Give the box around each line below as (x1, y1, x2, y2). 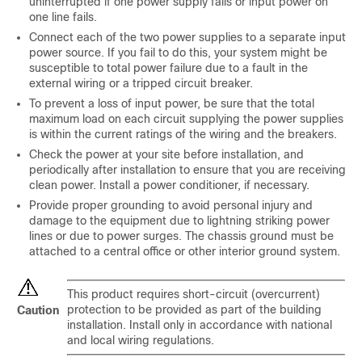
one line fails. (29, 11, 97, 23)
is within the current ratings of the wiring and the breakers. (29, 128, 337, 141)
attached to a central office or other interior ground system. (29, 245, 340, 258)
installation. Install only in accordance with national (67, 318, 332, 331)
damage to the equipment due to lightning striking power (29, 214, 330, 227)
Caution (17, 304, 59, 317)
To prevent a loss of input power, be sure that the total (29, 97, 314, 110)
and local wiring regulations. (67, 334, 214, 347)
